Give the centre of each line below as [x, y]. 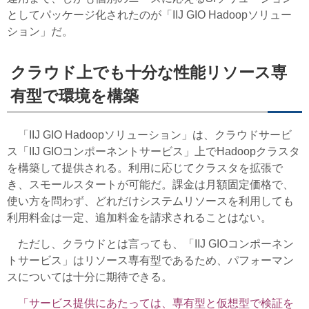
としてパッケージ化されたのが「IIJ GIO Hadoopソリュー [149, 15]
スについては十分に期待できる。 [90, 277]
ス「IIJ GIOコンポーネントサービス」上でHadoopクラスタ [153, 151]
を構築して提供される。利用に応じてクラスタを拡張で [145, 168]
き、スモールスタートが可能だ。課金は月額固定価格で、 [150, 184]
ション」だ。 [40, 32]
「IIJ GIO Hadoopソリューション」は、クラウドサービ [149, 134]
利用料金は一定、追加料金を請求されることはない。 [139, 217]
